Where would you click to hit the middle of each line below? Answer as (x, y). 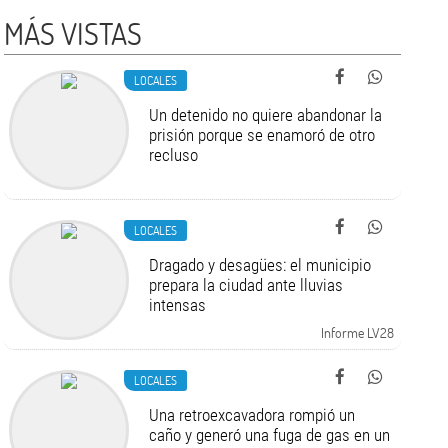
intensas (178, 305)
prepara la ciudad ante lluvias (246, 285)
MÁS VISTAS (73, 33)
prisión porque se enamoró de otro (262, 135)
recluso (174, 155)
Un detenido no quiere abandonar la (266, 115)
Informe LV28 (357, 332)
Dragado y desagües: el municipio (260, 265)
